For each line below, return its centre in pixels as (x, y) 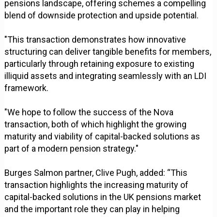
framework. (27, 88)
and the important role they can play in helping (92, 209)
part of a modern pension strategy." (72, 149)
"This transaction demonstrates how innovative (95, 40)
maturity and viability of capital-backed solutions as (102, 137)
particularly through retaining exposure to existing (100, 64)
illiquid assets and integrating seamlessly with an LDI (106, 76)
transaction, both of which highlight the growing (96, 124)
